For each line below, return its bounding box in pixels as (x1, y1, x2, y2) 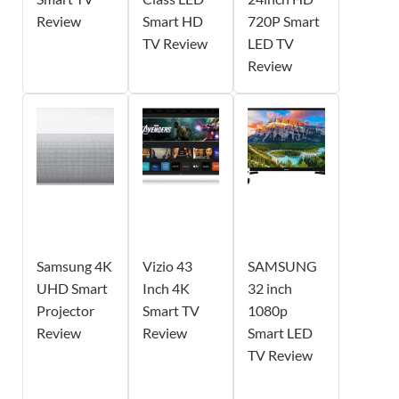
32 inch (248, 280, 293, 297)
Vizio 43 (142, 257, 192, 275)
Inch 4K (142, 280, 190, 297)
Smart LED (248, 324, 313, 342)
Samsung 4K (37, 257, 112, 275)
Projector (37, 302, 94, 320)
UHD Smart (37, 280, 108, 297)
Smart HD (142, 12, 203, 30)
